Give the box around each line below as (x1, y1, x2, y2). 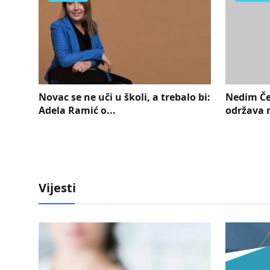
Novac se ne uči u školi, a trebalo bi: (39, 90, 210, 104)
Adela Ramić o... (39, 104, 116, 117)
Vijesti (39, 179, 76, 196)
